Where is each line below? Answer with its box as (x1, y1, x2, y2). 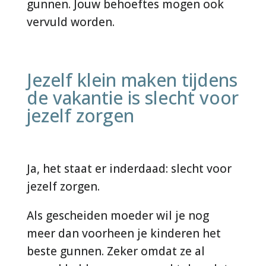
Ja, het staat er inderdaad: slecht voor (26, 160, 232, 176)
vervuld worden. (26, 14, 115, 30)
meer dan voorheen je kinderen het (26, 225, 221, 241)
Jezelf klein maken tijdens (26, 67, 237, 92)
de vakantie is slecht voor (26, 85, 239, 110)
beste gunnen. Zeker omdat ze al (26, 243, 205, 259)
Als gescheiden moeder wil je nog (26, 207, 209, 223)
